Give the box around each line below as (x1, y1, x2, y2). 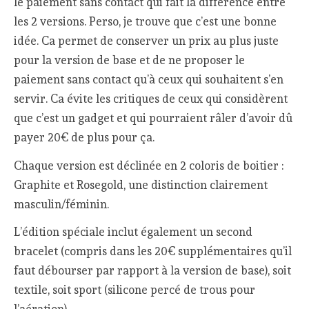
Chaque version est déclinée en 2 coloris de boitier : (14, 158, 284, 172)
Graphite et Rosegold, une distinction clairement (14, 177, 268, 192)
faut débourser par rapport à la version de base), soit (14, 263, 292, 278)
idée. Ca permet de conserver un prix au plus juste (14, 34, 279, 48)
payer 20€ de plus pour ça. (14, 130, 155, 145)
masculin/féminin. (14, 197, 110, 211)
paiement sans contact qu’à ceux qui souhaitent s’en (14, 72, 284, 87)
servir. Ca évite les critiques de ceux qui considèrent (14, 92, 288, 106)
